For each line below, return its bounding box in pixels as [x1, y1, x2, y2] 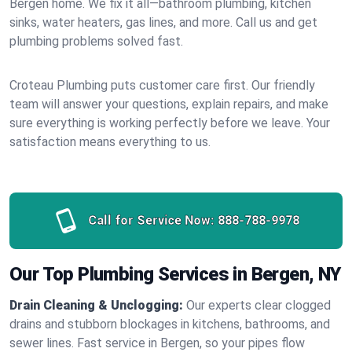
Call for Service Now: [87, 213, 214, 228]
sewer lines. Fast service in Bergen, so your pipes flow [9, 335, 305, 350]
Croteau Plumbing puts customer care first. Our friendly [9, 78, 315, 93]
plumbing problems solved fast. [9, 34, 183, 49]
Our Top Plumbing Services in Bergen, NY [9, 263, 341, 285]
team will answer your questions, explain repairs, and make [9, 97, 328, 112]
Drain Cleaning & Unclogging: [9, 298, 183, 313]
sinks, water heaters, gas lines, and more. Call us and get [9, 15, 317, 30]
